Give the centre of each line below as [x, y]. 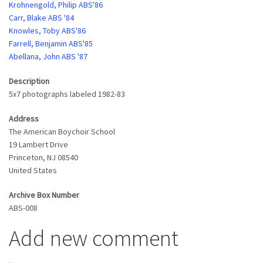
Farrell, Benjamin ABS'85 [51, 43]
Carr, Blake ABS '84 [41, 18]
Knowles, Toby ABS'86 [47, 31]
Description [29, 81]
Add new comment [94, 238]
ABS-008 [23, 208]
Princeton [26, 157]
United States [33, 170]
